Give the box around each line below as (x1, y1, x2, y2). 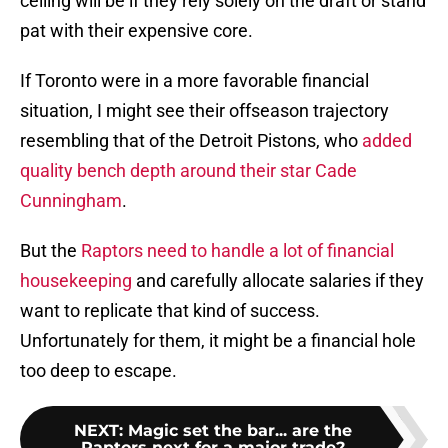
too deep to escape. (20, 360, 177, 382)
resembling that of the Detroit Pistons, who (20, 130, 362, 152)
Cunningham (20, 190, 122, 212)
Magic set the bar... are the (128, 421, 352, 441)
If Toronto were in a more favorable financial (20, 70, 369, 92)
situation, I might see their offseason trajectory (20, 100, 389, 122)
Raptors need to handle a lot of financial (81, 240, 394, 262)
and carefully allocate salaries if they (132, 270, 424, 292)
